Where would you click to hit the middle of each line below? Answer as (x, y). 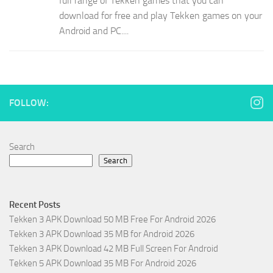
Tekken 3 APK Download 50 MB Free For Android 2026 (112, 220)
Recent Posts (35, 205)
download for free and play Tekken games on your (161, 16)
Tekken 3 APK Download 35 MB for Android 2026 (102, 234)
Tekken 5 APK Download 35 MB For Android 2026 (103, 264)
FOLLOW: (29, 103)
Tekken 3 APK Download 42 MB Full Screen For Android (114, 249)
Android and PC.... (94, 31)
